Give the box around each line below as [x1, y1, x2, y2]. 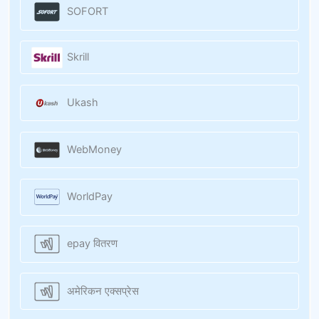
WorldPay [66, 190, 113, 204]
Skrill [66, 51, 89, 64]
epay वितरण [66, 237, 117, 251]
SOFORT [66, 5, 108, 19]
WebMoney [66, 143, 122, 157]
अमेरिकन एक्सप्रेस [66, 284, 139, 298]
